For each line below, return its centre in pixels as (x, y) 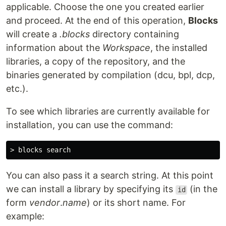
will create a (33, 34)
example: (25, 216)
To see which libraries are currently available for (108, 111)
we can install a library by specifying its (91, 189)
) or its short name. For (136, 203)
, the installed (179, 48)
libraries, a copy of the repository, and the (96, 62)
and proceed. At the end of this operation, (97, 21)
